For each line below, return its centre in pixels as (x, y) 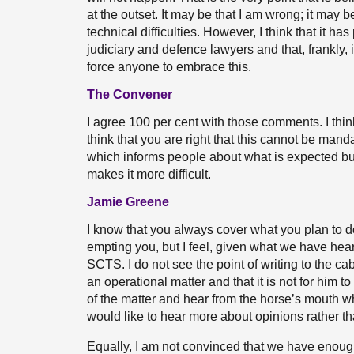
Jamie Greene (128, 202)
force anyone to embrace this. (169, 67)
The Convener (130, 94)
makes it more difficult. (149, 174)
